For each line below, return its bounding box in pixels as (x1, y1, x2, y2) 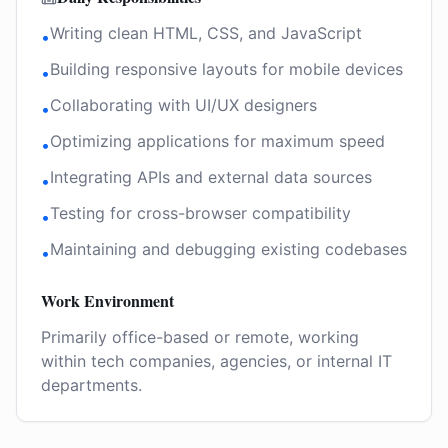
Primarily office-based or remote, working (41, 327, 359, 347)
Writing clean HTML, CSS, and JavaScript (50, 23, 362, 43)
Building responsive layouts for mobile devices (50, 59, 403, 79)
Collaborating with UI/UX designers (50, 95, 317, 115)
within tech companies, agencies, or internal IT (41, 351, 392, 371)
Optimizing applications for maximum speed (50, 131, 385, 151)
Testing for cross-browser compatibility (50, 203, 351, 223)
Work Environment (41, 289, 174, 312)
